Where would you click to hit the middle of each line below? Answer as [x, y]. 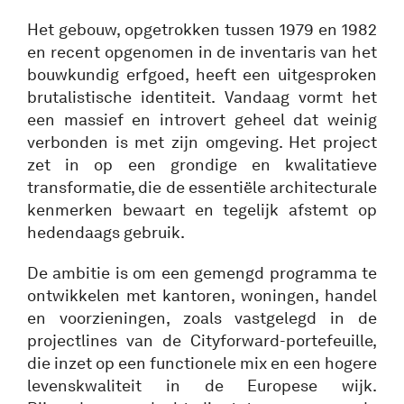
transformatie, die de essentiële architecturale [202, 187]
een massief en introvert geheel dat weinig [202, 119]
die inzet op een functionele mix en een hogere [202, 363]
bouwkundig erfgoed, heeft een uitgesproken [202, 74]
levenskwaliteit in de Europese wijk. [202, 386]
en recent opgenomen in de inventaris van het [202, 52]
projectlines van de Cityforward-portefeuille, [202, 340]
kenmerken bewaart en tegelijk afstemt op [202, 210]
